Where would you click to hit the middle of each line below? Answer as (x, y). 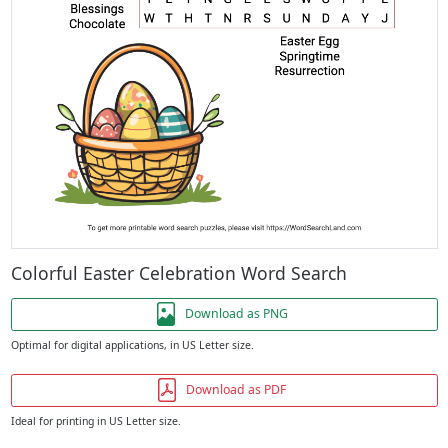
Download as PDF (236, 390)
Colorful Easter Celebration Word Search (178, 272)
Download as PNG (236, 314)
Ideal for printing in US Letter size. (95, 420)
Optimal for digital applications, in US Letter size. (132, 344)
